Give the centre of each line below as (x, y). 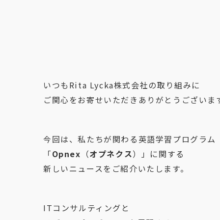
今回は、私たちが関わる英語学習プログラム (130, 139)
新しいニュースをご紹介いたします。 (116, 168)
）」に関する (159, 154)
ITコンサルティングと (87, 208)
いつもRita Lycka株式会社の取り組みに (122, 85)
